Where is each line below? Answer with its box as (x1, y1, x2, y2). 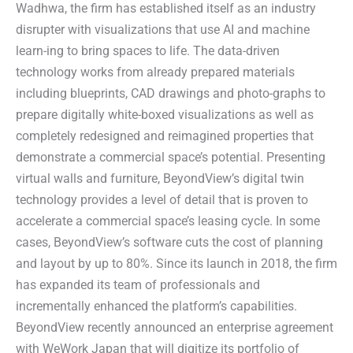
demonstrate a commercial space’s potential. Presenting (16, 150, 325, 165)
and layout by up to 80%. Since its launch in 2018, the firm (16, 256, 337, 272)
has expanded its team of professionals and (16, 277, 260, 293)
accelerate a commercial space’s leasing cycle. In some (16, 214, 320, 229)
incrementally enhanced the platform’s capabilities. (16, 299, 297, 314)
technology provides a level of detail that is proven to (16, 192, 308, 208)
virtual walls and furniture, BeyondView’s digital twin (16, 171, 304, 187)
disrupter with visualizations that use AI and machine (16, 22, 310, 38)
